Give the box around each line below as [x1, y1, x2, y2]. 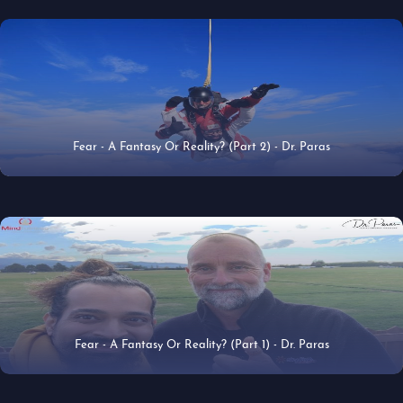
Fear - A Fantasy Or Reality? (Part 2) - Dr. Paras [73, 141, 330, 153]
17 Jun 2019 [163, 356, 228, 370]
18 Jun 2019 [162, 158, 229, 172]
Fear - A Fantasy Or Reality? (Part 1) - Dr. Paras [74, 339, 329, 351]
